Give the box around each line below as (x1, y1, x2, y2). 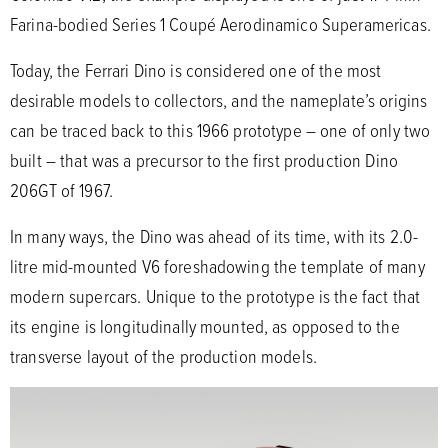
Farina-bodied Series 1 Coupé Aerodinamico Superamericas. (10, 11, 435, 38)
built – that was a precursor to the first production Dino (10, 147, 398, 174)
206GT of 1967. (10, 177, 118, 204)
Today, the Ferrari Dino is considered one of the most (10, 57, 382, 84)
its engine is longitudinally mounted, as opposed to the (10, 313, 400, 340)
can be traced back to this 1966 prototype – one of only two (10, 117, 431, 144)
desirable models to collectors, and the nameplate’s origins (10, 87, 428, 114)
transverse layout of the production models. (10, 343, 322, 370)
